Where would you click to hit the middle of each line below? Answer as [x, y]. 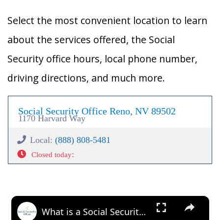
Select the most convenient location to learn [107, 20]
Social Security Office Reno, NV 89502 [97, 111]
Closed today [51, 155]
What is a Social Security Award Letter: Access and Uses [142, 212]
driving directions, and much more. [86, 78]
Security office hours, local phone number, [102, 59]
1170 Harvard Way [52, 118]
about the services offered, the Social [91, 40]
